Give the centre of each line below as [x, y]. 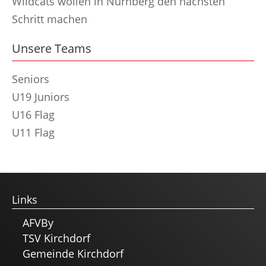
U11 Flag [33, 132]
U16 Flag [33, 115]
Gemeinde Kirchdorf [73, 254]
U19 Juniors [41, 97]
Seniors [31, 79]
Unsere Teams [52, 48]
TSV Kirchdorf [56, 238]
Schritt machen [50, 19]
